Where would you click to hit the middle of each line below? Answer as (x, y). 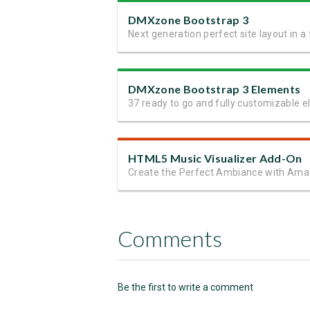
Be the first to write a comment (185, 288)
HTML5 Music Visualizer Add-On (215, 158)
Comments (170, 239)
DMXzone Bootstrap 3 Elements (215, 89)
